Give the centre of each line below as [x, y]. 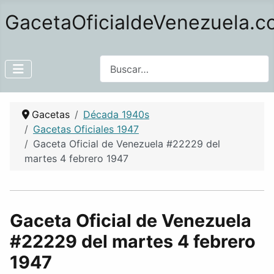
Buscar [115, 62]
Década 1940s [116, 115]
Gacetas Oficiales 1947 [86, 129]
